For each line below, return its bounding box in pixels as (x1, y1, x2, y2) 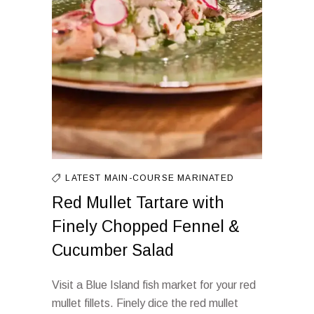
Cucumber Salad (52, 241, 174, 259)
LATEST (65, 173, 104, 183)
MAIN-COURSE (104, 173, 178, 183)
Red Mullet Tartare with (52, 193, 224, 212)
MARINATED (177, 173, 235, 183)
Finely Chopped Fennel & (52, 217, 240, 235)
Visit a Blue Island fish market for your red (52, 279, 256, 291)
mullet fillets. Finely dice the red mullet (52, 297, 238, 309)
